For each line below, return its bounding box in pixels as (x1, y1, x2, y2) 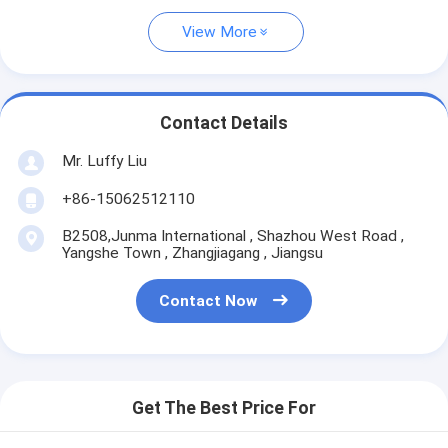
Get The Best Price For (132, 398, 316, 419)
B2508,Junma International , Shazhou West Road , (61, 226, 404, 245)
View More (182, 23, 257, 42)
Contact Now (159, 292, 258, 311)
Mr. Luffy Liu (61, 151, 147, 170)
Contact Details (160, 113, 288, 134)
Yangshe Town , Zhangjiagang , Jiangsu (61, 243, 323, 262)
